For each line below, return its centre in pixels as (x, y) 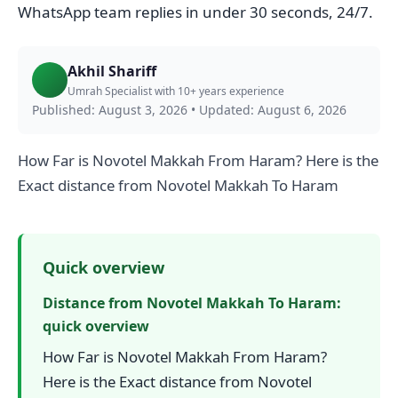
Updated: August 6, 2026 (273, 109)
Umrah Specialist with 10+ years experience (176, 91)
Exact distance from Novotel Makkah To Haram (178, 185)
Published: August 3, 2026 (110, 109)
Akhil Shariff (112, 71)
